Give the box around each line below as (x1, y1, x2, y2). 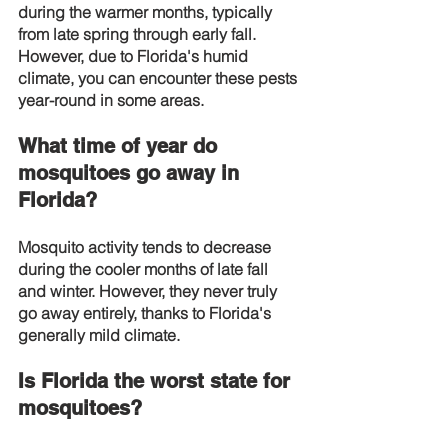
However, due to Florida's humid (18, 46, 252, 66)
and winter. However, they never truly (18, 281, 281, 301)
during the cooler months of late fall (18, 259, 272, 279)
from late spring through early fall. (18, 24, 260, 44)
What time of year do (18, 134, 223, 158)
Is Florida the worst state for (18, 369, 296, 393)
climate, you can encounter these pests (18, 68, 301, 88)
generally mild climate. (18, 325, 180, 345)
